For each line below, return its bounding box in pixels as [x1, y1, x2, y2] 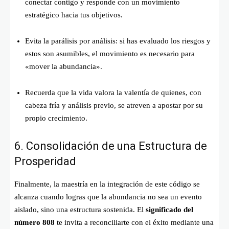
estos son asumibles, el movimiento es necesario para [25, 49, 195, 58]
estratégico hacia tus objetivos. [25, 10, 123, 19]
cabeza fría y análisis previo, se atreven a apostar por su [25, 101, 203, 109]
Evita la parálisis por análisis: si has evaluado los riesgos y [25, 36, 211, 45]
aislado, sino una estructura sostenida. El [14, 205, 146, 214]
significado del [146, 205, 193, 214]
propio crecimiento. [25, 113, 87, 122]
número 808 [14, 218, 55, 226]
